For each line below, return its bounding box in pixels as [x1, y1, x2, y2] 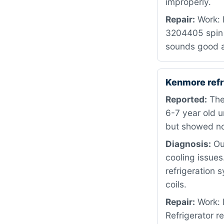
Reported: [165, 94, 207, 104]
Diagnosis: [165, 138, 211, 149]
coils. [165, 179, 186, 189]
